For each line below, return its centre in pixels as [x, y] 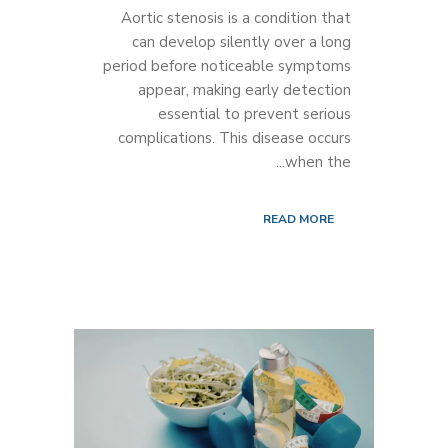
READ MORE [298, 219]
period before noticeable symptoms [227, 66]
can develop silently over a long [241, 42]
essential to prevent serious [254, 114]
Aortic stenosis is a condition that [236, 18]
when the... [318, 162]
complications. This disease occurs [234, 138]
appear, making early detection [244, 90]
